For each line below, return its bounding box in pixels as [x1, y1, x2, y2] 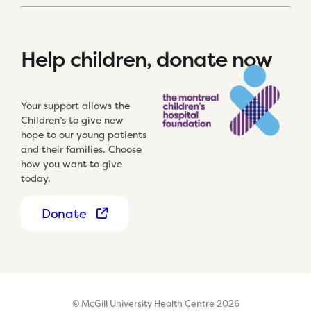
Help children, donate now [21, 45, 272, 74]
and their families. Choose [21, 142, 142, 156]
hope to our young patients [21, 128, 146, 142]
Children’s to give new [21, 113, 124, 127]
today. [21, 171, 51, 185]
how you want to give [21, 157, 122, 171]
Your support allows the [21, 99, 130, 112]
